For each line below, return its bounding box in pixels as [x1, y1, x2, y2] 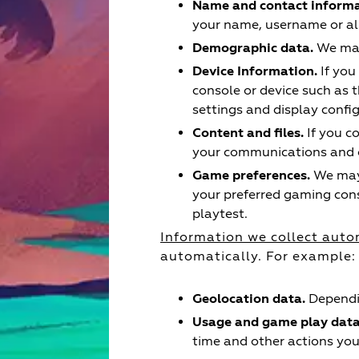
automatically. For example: [160, 248, 356, 264]
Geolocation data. [192, 291, 305, 307]
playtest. [192, 206, 248, 221]
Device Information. [192, 63, 317, 79]
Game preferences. [192, 167, 310, 184]
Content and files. [192, 125, 304, 141]
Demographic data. [192, 40, 313, 56]
